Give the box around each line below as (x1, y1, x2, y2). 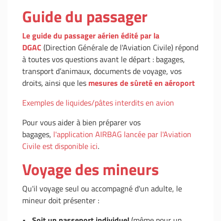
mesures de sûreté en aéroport (88, 77, 195, 89)
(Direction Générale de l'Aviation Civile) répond (41, 41, 198, 53)
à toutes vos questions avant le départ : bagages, (22, 53, 185, 65)
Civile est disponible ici (22, 140, 98, 152)
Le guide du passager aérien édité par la (22, 30, 159, 41)
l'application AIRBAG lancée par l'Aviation (53, 128, 191, 140)
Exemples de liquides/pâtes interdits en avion (22, 97, 174, 109)
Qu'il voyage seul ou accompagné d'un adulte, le (22, 183, 182, 194)
